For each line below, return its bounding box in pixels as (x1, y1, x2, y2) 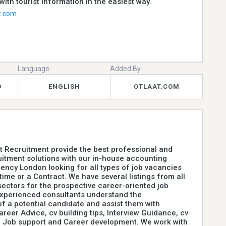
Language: (18, 64, 51, 73)
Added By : (110, 64, 144, 73)
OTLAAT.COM (133, 83, 180, 91)
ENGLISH (48, 83, 80, 91)
